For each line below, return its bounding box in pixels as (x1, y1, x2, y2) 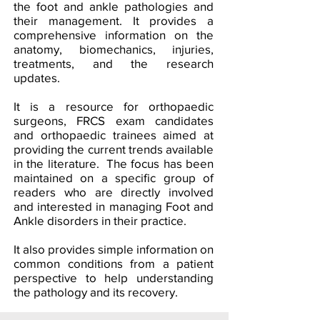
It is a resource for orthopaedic (14, 99, 214, 113)
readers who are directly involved (14, 185, 214, 199)
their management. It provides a (14, 14, 214, 27)
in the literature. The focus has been (14, 156, 214, 170)
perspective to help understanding (14, 271, 214, 284)
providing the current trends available (14, 142, 214, 156)
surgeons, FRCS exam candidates (14, 114, 214, 127)
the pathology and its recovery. (14, 285, 178, 299)
